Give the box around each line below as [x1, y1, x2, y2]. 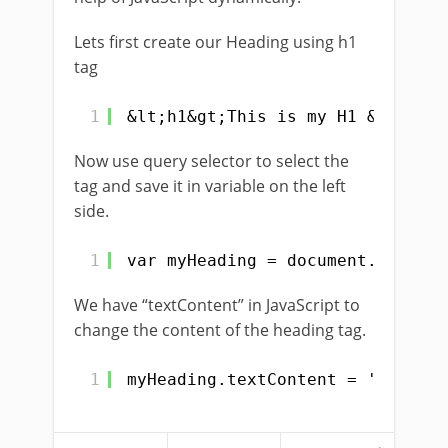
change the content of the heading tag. [74, 319, 366, 341]
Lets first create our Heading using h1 [74, 31, 357, 53]
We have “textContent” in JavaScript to [74, 294, 360, 316]
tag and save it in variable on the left [74, 175, 346, 197]
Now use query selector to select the [74, 150, 349, 172]
